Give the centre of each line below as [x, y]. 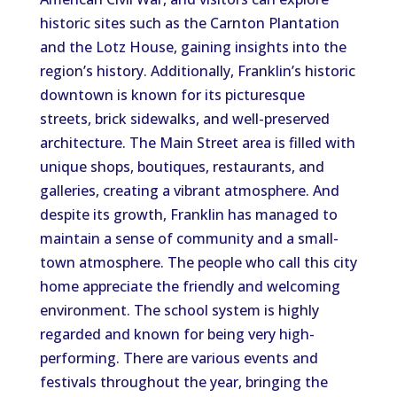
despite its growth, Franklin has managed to [188, 214]
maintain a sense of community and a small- [189, 238]
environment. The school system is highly [179, 310]
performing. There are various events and [179, 358]
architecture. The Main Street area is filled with [197, 143]
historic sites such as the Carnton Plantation [189, 23]
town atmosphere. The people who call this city [198, 262]
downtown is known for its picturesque [172, 95]
